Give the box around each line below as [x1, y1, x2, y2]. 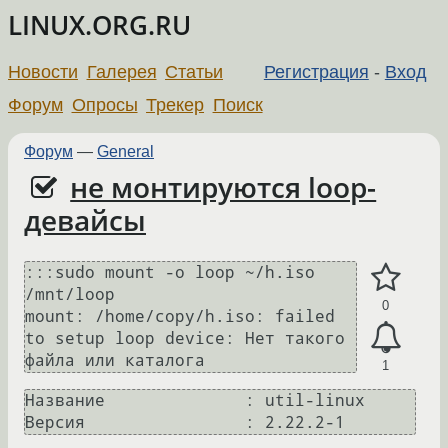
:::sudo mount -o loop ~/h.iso [25, 263, 315, 283]
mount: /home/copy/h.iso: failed [25, 307, 335, 327]
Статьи [165, 61, 224, 82]
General [97, 142, 154, 160]
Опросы [71, 94, 138, 115]
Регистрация [263, 61, 369, 82]
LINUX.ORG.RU [8, 8, 191, 43]
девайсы [24, 201, 146, 239]
